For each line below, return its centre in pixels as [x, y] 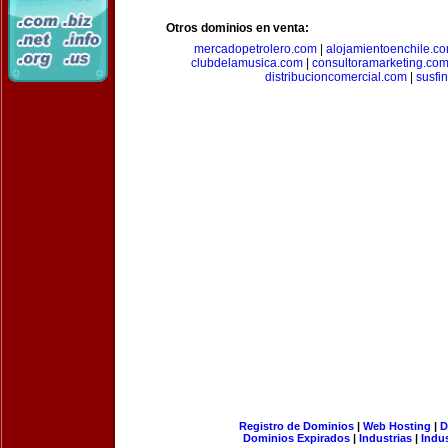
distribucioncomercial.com [336, 77]
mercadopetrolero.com [255, 49]
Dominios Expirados [296, 438]
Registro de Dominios [296, 426]
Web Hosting [396, 426]
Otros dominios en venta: [237, 28]
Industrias [385, 438]
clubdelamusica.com [247, 63]
